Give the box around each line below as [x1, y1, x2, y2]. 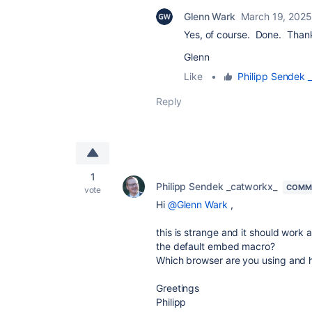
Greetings [156, 282, 200, 294]
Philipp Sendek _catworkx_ [156, 180, 277, 192]
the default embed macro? [156, 240, 275, 252]
